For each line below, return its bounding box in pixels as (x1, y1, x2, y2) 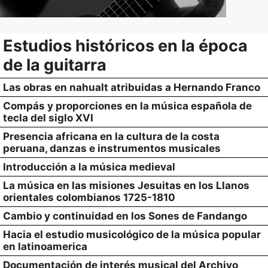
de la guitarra (3, 55, 106, 75)
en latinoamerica (3, 240, 87, 252)
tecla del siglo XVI (3, 112, 93, 124)
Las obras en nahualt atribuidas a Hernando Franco (3, 81, 260, 93)
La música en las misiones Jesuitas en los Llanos (3, 179, 249, 191)
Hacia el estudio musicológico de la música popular (3, 229, 261, 240)
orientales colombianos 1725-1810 (3, 191, 175, 203)
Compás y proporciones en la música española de (3, 100, 252, 112)
